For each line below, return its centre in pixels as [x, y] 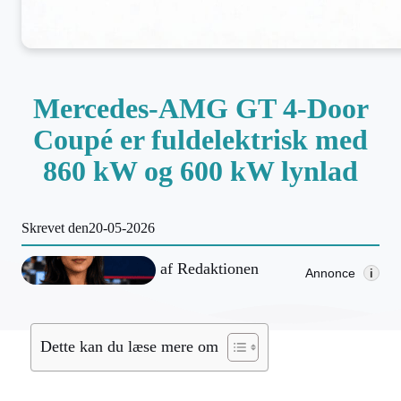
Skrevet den [55, 228]
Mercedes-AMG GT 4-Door [200, 108]
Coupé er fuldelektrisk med [200, 140]
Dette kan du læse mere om [129, 346]
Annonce [330, 273]
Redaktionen [218, 269]
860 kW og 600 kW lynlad [200, 171]
